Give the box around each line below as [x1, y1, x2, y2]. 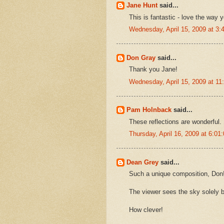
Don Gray [126, 53, 155, 61]
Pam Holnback [126, 106, 171, 114]
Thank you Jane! [129, 65, 177, 73]
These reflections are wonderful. [129, 117, 221, 125]
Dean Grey [126, 158, 158, 166]
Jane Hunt [126, 1, 157, 9]
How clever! [129, 206, 163, 214]
